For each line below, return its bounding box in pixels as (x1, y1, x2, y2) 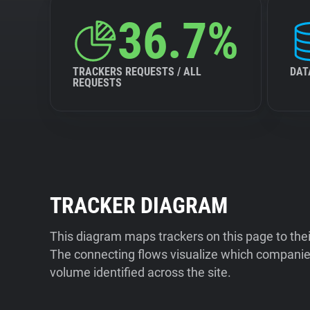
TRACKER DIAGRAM (50, 192, 228, 219)
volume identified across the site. (50, 265, 231, 280)
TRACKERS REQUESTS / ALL (73, 65, 201, 78)
